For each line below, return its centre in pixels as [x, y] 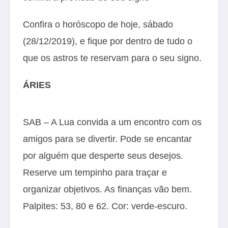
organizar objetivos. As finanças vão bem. [107, 189]
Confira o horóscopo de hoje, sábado [98, 24]
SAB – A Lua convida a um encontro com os [112, 122]
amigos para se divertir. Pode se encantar [107, 139]
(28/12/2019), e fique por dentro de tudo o [108, 41]
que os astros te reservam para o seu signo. [112, 58]
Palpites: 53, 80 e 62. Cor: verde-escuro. [105, 206]
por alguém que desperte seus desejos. [103, 155]
